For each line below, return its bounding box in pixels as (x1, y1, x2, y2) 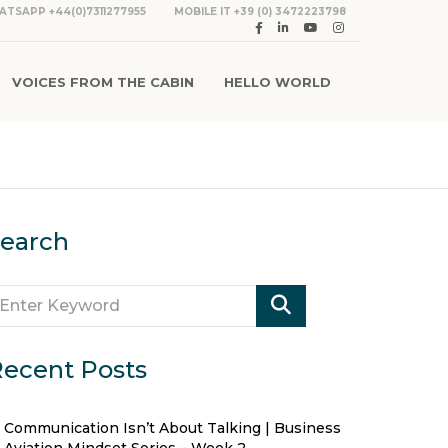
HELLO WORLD (224, 74, 331, 90)
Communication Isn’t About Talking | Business (4, 419, 341, 437)
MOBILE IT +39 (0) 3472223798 (174, 5, 346, 18)
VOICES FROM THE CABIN (12, 74, 194, 90)
